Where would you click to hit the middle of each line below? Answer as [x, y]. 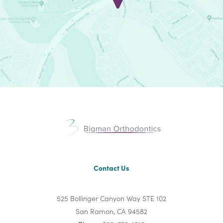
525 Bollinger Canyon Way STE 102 [111, 198]
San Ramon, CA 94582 [111, 211]
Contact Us [111, 167]
